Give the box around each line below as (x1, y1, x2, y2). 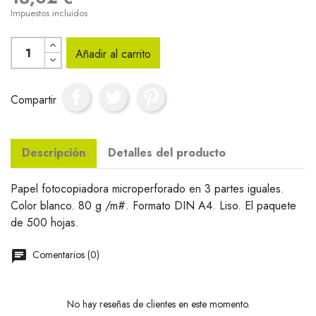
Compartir (11, 91, 56, 108)
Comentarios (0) (30, 248, 99, 262)
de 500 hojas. (11, 214, 79, 231)
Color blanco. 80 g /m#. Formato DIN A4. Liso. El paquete (11, 197, 296, 214)
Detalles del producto (108, 145, 226, 161)
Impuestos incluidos (11, 6, 87, 20)
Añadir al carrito (75, 46, 152, 62)
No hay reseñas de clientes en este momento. (66, 297, 250, 311)
